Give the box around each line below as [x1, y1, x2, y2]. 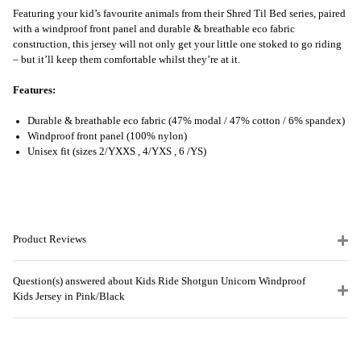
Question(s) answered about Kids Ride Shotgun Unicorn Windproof [13, 275, 305, 287]
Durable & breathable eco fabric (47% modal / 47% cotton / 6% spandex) [27, 115, 345, 127]
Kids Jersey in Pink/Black [13, 290, 125, 302]
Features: [13, 84, 56, 96]
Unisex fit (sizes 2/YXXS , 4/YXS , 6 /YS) [27, 146, 206, 158]
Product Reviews [13, 233, 86, 245]
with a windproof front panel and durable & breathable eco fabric [13, 23, 295, 35]
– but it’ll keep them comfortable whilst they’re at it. [13, 53, 240, 65]
